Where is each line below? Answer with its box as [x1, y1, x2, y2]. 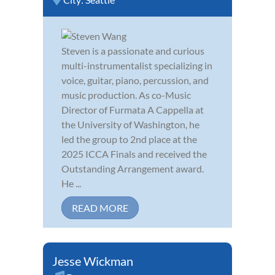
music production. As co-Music [61, 88, 191, 101]
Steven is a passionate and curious [61, 44, 204, 56]
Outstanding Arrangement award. [61, 162, 204, 174]
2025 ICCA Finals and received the [61, 147, 207, 160]
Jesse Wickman [52, 253, 133, 268]
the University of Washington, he [61, 118, 199, 130]
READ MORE [72, 201, 128, 214]
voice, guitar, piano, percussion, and [61, 74, 209, 86]
